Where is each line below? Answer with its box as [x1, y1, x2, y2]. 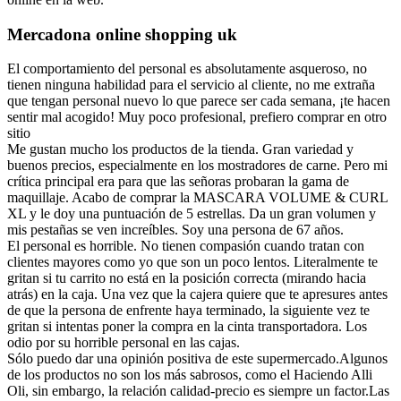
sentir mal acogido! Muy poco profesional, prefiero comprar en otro [7, 109, 387, 125]
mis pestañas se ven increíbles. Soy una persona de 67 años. [7, 222, 344, 238]
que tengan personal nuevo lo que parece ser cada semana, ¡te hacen [7, 93, 390, 109]
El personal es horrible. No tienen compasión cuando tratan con [7, 238, 364, 254]
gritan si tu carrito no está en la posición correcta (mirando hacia [7, 270, 366, 286]
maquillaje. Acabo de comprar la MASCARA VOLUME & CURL [7, 190, 388, 206]
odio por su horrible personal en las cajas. [7, 335, 240, 351]
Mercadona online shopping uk [7, 24, 237, 44]
